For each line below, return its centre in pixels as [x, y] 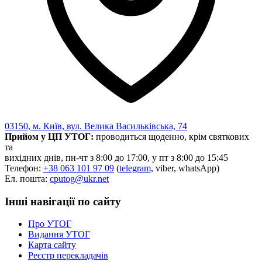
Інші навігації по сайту [63, 201]
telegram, [136, 168]
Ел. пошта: [27, 178]
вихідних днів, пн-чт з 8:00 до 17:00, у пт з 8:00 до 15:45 [116, 157]
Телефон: [24, 168]
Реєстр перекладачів [68, 256]
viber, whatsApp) [186, 168]
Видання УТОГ [59, 235]
